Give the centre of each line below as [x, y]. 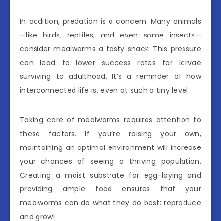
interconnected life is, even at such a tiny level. [105, 90]
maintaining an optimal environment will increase [110, 147]
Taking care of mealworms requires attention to [110, 120]
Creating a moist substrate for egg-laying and [110, 175]
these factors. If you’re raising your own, [110, 133]
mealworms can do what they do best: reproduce [110, 203]
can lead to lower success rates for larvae [110, 62]
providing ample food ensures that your [110, 189]
